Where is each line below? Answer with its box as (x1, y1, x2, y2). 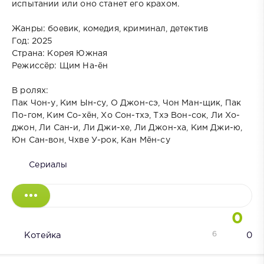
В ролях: (12, 87, 49, 94)
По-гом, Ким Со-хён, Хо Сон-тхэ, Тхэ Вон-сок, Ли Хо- (12, 111, 240, 119)
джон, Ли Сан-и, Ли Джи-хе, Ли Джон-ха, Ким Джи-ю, (12, 124, 243, 131)
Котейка (24, 231, 61, 239)
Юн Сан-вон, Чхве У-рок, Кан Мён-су (12, 136, 170, 144)
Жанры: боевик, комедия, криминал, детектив (12, 25, 209, 32)
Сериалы (29, 161, 68, 169)
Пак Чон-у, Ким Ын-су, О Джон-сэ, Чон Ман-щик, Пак (12, 99, 242, 107)
